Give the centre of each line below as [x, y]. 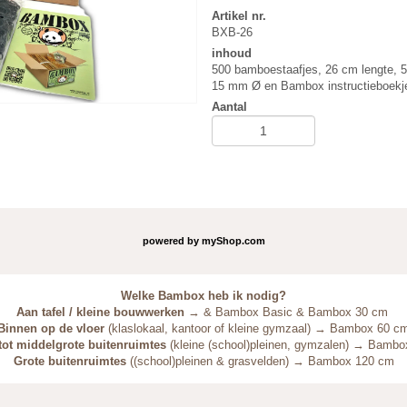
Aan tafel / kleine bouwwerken [100, 313]
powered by [172, 240]
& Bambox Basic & [255, 313]
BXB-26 [233, 32]
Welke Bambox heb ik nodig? [203, 296]
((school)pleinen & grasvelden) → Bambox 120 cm [260, 362]
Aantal [230, 107]
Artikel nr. [239, 16]
